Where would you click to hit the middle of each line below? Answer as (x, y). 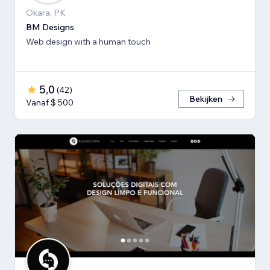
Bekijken (206, 99)
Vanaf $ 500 (50, 102)
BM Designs (50, 27)
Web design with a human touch (88, 41)
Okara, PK (46, 12)
